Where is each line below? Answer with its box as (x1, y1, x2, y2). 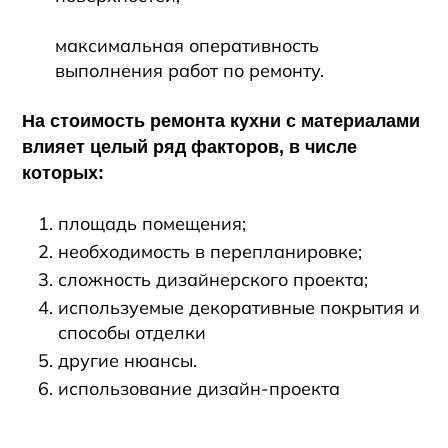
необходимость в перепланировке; (58, 240, 363, 263)
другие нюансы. (58, 349, 198, 372)
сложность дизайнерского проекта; (58, 268, 369, 291)
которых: (22, 163, 105, 183)
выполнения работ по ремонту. (55, 59, 325, 82)
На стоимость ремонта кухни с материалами (22, 111, 421, 131)
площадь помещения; (58, 212, 247, 235)
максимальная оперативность (55, 34, 320, 57)
